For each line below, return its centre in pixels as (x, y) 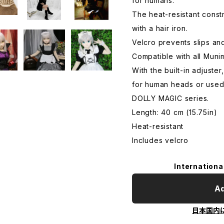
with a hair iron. (160, 28)
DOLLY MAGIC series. (171, 98)
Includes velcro (160, 140)
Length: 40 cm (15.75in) (175, 112)
